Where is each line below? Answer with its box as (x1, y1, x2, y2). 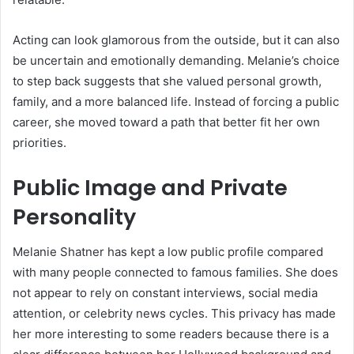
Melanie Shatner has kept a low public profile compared (13, 244, 323, 260)
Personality (13, 201, 136, 232)
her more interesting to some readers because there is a (13, 326, 329, 342)
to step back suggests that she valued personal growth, (13, 73, 322, 88)
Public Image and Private (13, 172, 288, 202)
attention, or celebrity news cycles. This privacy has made (13, 306, 336, 322)
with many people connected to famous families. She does (13, 265, 338, 281)
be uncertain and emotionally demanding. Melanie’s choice (13, 52, 340, 68)
